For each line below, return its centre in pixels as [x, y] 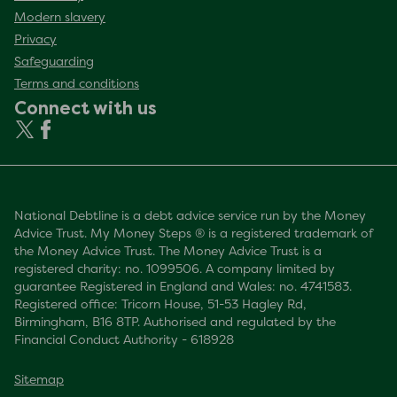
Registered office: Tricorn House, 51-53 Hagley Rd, [160, 306]
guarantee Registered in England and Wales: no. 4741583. [183, 288]
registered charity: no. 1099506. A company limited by [175, 270]
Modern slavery [60, 19]
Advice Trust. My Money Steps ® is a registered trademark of [193, 235]
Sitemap [39, 381]
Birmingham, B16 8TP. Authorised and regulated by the [175, 323]
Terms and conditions [77, 85]
